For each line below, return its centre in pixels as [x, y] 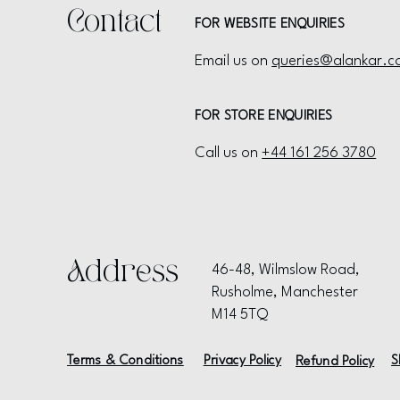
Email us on [233, 61]
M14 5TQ [241, 315]
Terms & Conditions [125, 362]
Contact [114, 23]
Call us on [229, 154]
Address [123, 274]
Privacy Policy [242, 362]
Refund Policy [335, 362]
